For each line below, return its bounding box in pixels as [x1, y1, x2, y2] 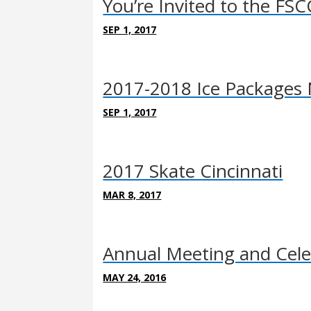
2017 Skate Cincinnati [103, 158, 283, 183]
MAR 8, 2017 [103, 187, 162, 201]
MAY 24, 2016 [103, 270, 167, 284]
